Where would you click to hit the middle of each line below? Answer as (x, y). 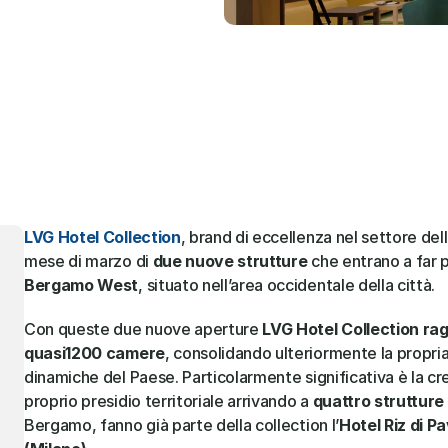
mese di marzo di (88, 261)
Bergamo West (81, 285)
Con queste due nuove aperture (143, 329)
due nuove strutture (230, 261)
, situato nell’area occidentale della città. (287, 285)
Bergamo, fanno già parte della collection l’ (181, 425)
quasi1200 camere (94, 353)
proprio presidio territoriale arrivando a (168, 401)
